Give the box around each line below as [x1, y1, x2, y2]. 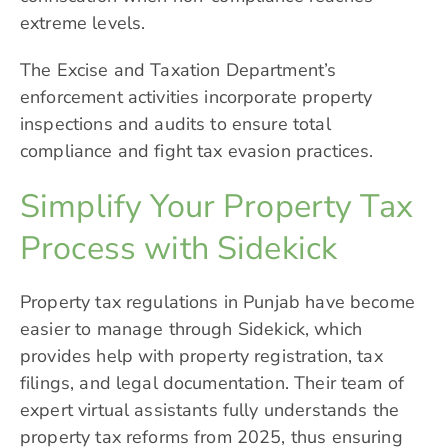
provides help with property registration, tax [20, 344, 383, 369]
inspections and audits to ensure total [20, 112, 331, 137]
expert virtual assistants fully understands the [20, 398, 400, 423]
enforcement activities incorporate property [20, 85, 373, 110]
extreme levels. [20, 11, 146, 36]
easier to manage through [20, 317, 238, 342]
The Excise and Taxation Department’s [20, 58, 337, 83]
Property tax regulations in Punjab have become [20, 290, 415, 315]
